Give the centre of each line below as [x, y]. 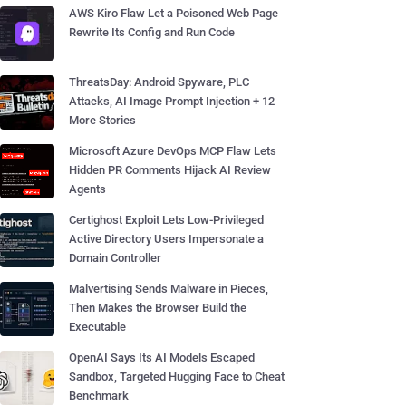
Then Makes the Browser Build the [158, 308]
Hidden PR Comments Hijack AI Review [170, 170]
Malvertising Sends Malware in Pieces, [169, 289]
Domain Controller [115, 258]
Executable [97, 327]
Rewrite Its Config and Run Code [152, 32]
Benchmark [99, 396]
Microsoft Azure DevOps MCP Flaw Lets [173, 151]
